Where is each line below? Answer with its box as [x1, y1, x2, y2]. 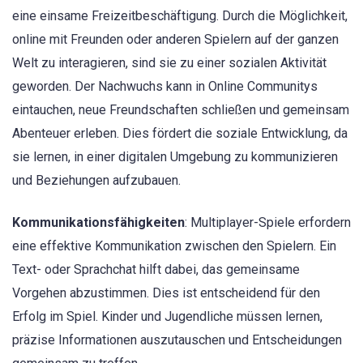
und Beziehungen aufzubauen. [12, 172, 181, 188]
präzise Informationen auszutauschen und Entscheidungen [12, 332, 342, 348]
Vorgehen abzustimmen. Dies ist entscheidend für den [12, 285, 320, 301]
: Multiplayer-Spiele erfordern [185, 215, 351, 231]
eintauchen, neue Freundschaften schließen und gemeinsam [12, 101, 349, 117]
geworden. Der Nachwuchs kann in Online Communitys [12, 78, 318, 94]
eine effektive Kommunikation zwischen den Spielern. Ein [12, 238, 336, 254]
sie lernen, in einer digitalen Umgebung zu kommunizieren [12, 148, 338, 164]
